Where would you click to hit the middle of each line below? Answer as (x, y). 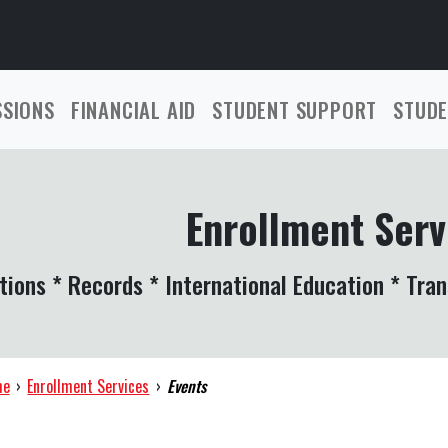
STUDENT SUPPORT (295, 109)
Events (187, 386)
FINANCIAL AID (133, 109)
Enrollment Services (88, 386)
